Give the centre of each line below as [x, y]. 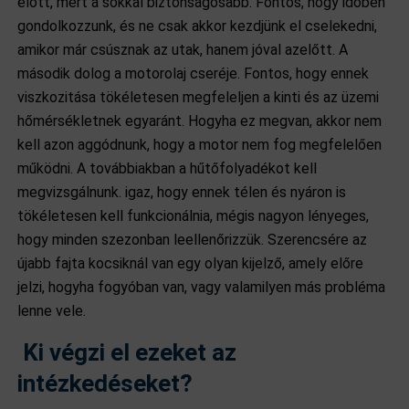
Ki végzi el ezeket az [130, 352]
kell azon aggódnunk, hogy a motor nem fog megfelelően [200, 145]
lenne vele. [52, 311]
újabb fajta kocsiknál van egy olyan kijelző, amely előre [191, 263]
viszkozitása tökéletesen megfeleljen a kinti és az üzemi [199, 97]
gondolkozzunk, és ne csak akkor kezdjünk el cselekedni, [198, 26]
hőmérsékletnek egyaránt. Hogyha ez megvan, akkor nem [200, 121]
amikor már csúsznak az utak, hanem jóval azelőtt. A [183, 50]
